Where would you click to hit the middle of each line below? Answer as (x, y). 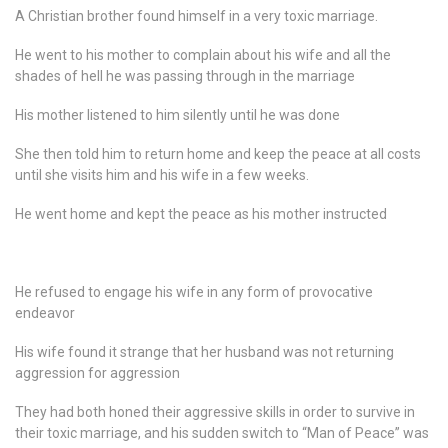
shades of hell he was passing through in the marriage (185, 76)
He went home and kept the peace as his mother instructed (201, 214)
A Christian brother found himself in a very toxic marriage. (196, 16)
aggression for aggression (97, 373)
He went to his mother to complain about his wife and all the (203, 55)
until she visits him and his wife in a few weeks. (162, 175)
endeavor (45, 313)
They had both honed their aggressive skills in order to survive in (215, 412)
